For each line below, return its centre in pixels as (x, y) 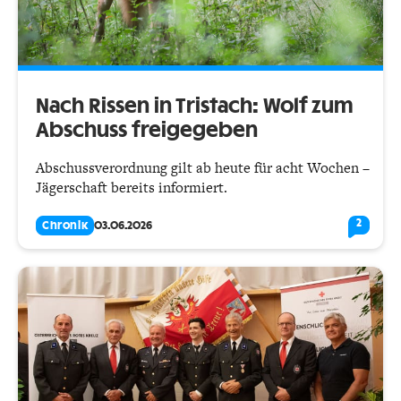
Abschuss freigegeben (147, 131)
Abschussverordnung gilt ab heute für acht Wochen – (203, 168)
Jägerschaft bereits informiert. (132, 188)
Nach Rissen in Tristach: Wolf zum (195, 107)
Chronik (65, 226)
